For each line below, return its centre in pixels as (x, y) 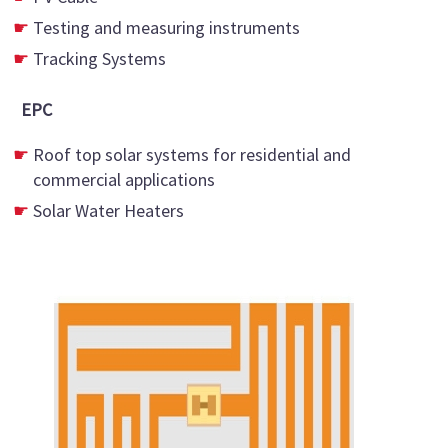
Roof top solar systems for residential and (192, 154)
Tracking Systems (99, 59)
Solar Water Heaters (108, 210)
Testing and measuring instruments (166, 28)
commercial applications (124, 179)
